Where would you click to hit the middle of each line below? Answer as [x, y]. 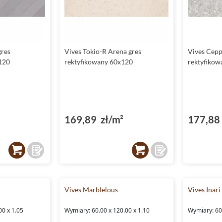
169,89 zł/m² [94, 119]
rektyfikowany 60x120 [99, 62]
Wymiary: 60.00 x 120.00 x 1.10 [107, 210]
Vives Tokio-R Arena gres [103, 51]
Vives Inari [204, 190]
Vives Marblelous [91, 190]
